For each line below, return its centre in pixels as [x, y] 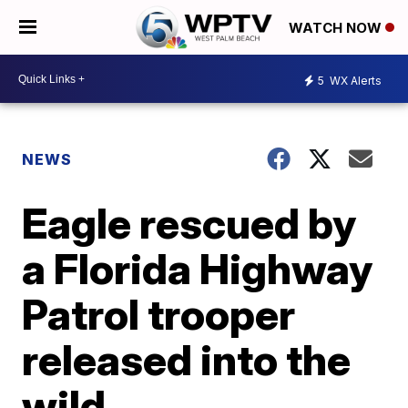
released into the [187, 360]
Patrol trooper [159, 314]
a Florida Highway [198, 269]
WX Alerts [354, 80]
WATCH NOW [337, 28]
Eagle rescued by [189, 223]
